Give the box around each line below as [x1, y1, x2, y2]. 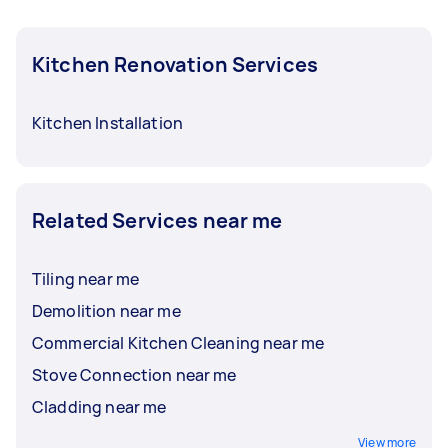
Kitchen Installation [32, 111, 183, 134]
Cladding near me [32, 395, 167, 418]
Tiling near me [32, 267, 140, 290]
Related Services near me [32, 206, 283, 234]
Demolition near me [32, 299, 181, 322]
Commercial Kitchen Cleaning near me [32, 331, 325, 354]
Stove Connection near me [32, 363, 237, 386]
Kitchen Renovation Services [32, 50, 319, 78]
